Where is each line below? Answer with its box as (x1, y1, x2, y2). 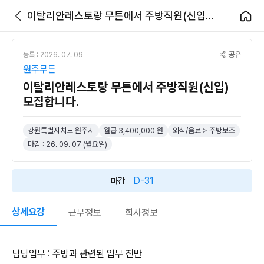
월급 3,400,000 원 (104, 126, 163, 135)
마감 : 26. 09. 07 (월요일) (28, 140, 107, 148)
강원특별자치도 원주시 (28, 126, 94, 135)
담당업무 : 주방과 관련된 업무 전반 (12, 248, 142, 259)
